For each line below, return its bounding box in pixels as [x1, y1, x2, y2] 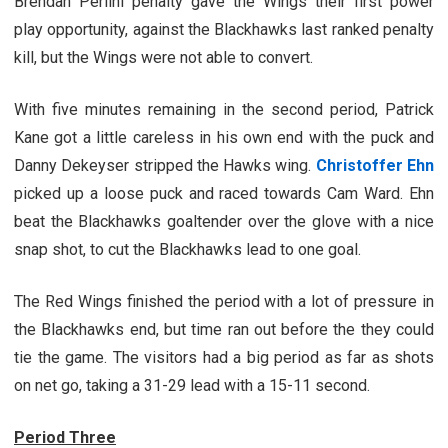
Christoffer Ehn [315, 155, 435, 175]
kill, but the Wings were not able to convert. [14, 47, 313, 67]
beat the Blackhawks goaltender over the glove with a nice [14, 211, 434, 231]
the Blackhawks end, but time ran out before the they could [14, 319, 434, 339]
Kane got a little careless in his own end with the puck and [14, 127, 434, 147]
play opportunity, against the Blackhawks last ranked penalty [14, 19, 434, 39]
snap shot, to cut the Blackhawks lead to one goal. [14, 239, 361, 259]
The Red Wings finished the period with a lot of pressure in [14, 291, 434, 311]
